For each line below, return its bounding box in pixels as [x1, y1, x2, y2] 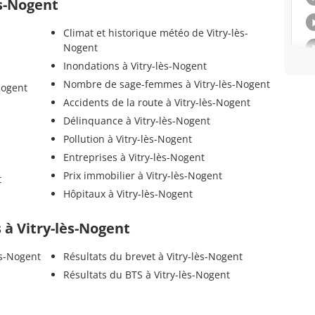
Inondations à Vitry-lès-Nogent [63, 59, 207, 73]
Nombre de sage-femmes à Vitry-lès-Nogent [63, 77, 270, 91]
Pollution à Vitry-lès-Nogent [63, 132, 192, 146]
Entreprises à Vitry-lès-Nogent [63, 150, 205, 165]
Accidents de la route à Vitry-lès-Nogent [63, 96, 250, 110]
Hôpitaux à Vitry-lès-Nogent [63, 187, 193, 201]
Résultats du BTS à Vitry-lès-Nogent [63, 268, 230, 282]
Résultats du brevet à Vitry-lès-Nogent [63, 250, 243, 264]
